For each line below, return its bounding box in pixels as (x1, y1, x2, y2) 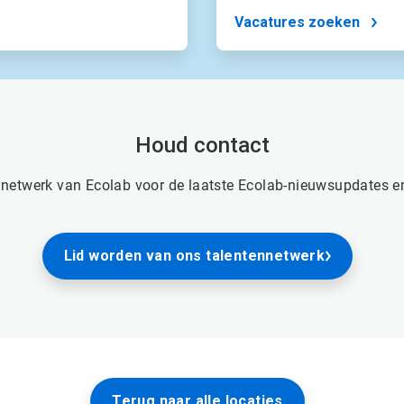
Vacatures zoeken (234, 14, 360, 32)
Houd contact (134, 133, 270, 159)
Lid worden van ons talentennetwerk (63, 247, 326, 265)
